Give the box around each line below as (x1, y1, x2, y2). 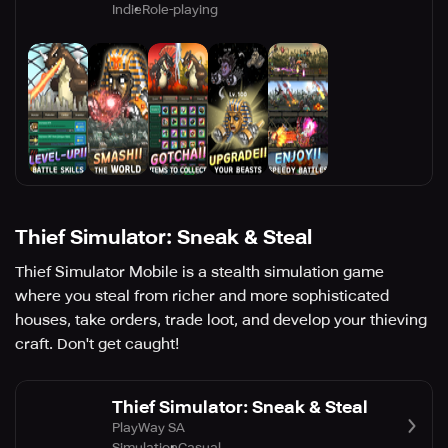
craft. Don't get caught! (15, 335, 179, 354)
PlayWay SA (112, 419, 185, 435)
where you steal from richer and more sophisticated (15, 287, 389, 306)
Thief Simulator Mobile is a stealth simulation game (15, 263, 384, 282)
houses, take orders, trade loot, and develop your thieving (15, 311, 427, 330)
